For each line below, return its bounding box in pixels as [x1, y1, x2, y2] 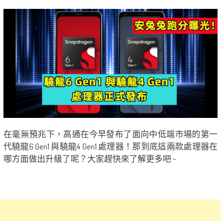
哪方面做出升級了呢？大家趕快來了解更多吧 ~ [3, 153, 176, 164]
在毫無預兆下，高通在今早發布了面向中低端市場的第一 [3, 129, 218, 140]
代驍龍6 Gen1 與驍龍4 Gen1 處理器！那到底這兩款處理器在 [3, 141, 218, 152]
